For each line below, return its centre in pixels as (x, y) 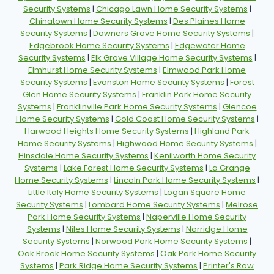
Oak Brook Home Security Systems (86, 254)
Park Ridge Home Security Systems (128, 266)
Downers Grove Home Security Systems (172, 34)
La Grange (229, 168)
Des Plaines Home (209, 21)
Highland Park (222, 131)
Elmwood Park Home (204, 70)
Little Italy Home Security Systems (93, 193)
